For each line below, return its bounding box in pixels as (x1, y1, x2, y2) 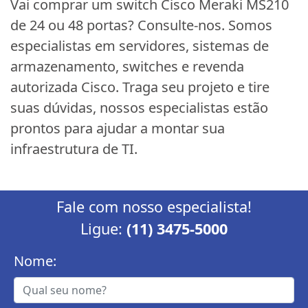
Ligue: (80, 218, 126, 239)
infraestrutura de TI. (10, 139, 137, 158)
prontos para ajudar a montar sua (10, 118, 225, 137)
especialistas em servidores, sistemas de (10, 36, 269, 55)
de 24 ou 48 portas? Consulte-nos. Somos (10, 15, 272, 34)
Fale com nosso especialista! (56, 196, 252, 217)
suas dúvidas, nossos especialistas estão (10, 98, 268, 117)
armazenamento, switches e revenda (10, 56, 244, 76)
